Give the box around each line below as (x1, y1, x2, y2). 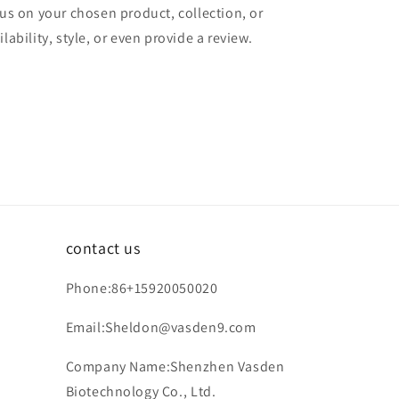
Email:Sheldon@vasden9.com (65, 318, 256, 338)
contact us (65, 238, 141, 259)
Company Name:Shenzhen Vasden (65, 357, 285, 377)
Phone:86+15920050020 (65, 279, 218, 298)
